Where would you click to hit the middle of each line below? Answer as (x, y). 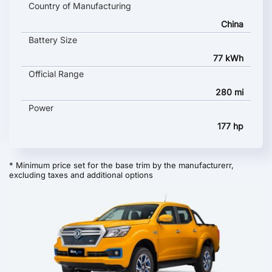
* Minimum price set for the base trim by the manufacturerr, (121, 165)
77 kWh (228, 58)
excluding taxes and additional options (81, 175)
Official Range (56, 74)
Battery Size (53, 40)
